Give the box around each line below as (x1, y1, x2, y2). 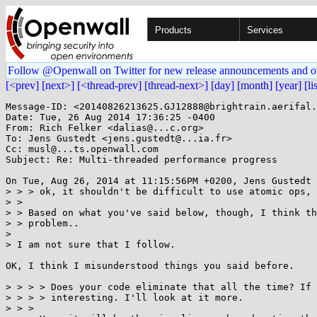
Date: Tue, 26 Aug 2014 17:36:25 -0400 (6, 112, 215, 122)
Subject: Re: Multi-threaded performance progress (6, 154, 277, 165)
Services (247, 25, 283, 35)
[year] (275, 79, 301, 91)
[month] (237, 79, 272, 91)
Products (155, 25, 192, 35)
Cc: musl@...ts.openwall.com (6, 144, 158, 154)
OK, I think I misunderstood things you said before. (6, 260, 294, 271)
